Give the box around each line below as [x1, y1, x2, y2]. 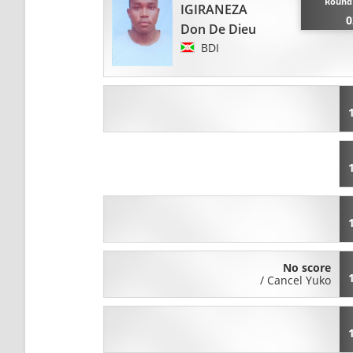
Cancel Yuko [266, 273, 331, 288]
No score [282, 260, 331, 276]
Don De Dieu [180, 20, 256, 39]
